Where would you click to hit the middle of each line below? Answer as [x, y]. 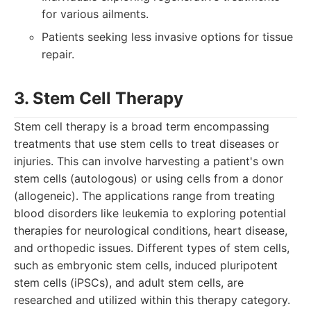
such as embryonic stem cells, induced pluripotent [146, 265]
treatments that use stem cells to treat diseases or [146, 144]
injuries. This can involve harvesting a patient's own [149, 161]
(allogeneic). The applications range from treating [144, 196]
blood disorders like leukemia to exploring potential [150, 213]
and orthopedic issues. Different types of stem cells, [152, 248]
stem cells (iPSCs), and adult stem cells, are [129, 283]
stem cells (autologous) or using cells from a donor [149, 178]
